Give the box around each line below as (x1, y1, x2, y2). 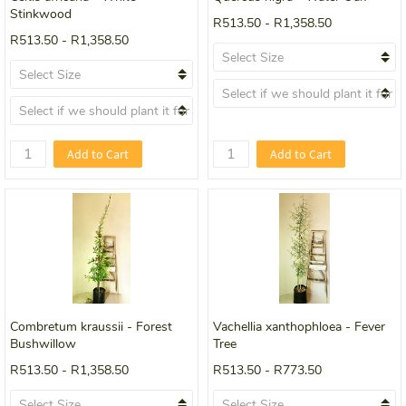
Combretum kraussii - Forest (10, 318, 172, 336)
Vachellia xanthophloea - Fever (213, 318, 385, 336)
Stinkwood (10, 5, 72, 24)
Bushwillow (10, 335, 76, 353)
